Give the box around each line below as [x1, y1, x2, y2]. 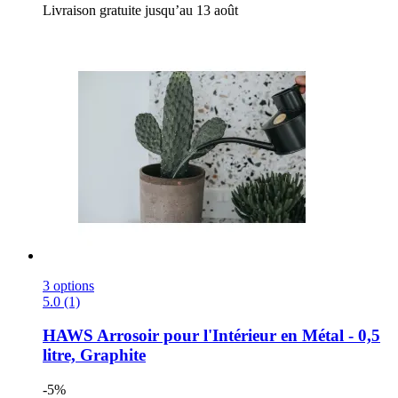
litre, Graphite [43, 346, 146, 365]
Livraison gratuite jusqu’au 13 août [43, 2, 238, 18]
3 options [43, 277, 94, 293]
